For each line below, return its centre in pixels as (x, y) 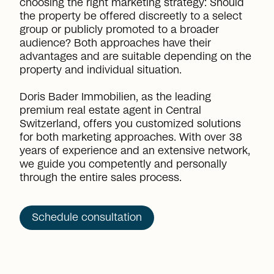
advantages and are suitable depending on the (135, 57)
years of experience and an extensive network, (135, 151)
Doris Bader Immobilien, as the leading (115, 97)
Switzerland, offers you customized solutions (130, 124)
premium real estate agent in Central (110, 110)
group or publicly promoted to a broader (119, 30)
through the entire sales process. (101, 178)
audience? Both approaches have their (115, 43)
